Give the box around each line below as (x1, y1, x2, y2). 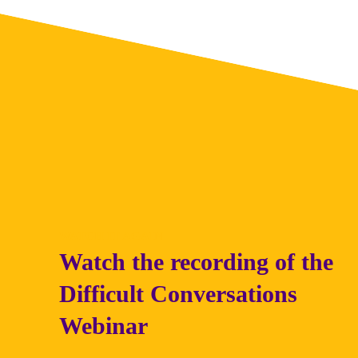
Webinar (59, 312, 148, 340)
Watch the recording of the (59, 249, 333, 276)
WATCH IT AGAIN (59, 229, 163, 243)
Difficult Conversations (59, 280, 297, 308)
